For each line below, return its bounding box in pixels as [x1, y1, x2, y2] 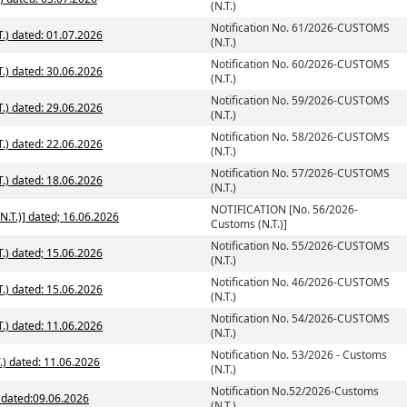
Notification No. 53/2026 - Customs [211, 347, 387, 362]
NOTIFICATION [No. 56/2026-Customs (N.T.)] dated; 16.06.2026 [28, 209, 119, 224]
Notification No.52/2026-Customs [211, 383, 379, 399]
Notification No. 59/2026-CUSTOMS [211, 93, 390, 108]
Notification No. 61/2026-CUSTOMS [211, 20, 390, 35]
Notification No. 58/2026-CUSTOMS [211, 129, 390, 144]
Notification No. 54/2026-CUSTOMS [211, 311, 390, 326]
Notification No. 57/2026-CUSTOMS [211, 165, 390, 181]
